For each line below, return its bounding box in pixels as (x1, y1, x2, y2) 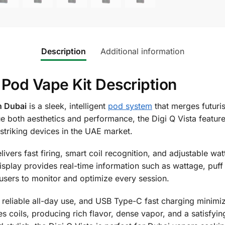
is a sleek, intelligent (26, 100, 108, 111)
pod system (107, 100, 152, 111)
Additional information (100, 46, 184, 56)
